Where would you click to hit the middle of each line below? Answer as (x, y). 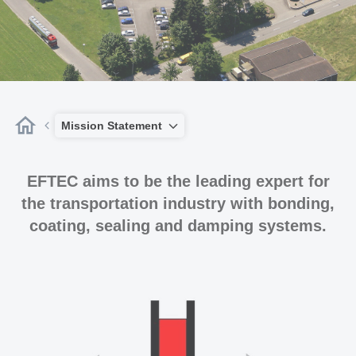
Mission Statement (112, 126)
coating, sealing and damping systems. (178, 226)
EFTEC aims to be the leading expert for (178, 181)
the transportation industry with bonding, (178, 203)
